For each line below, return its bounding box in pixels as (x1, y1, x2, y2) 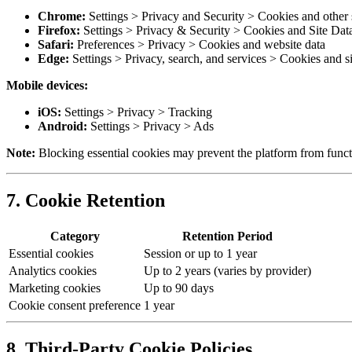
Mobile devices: (6, 78, 88, 92)
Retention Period (182, 229, 273, 243)
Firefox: (38, 23, 80, 37)
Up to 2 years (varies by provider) (144, 263, 311, 277)
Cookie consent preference (9, 298, 141, 312)
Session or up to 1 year (144, 246, 257, 260)
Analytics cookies (9, 263, 97, 277)
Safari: (38, 37, 74, 51)
